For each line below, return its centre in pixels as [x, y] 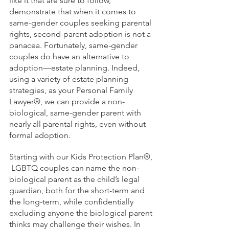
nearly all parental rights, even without [78, 124]
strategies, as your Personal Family [72, 90]
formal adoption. [40, 135]
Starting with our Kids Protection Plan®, [82, 157]
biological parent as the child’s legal [75, 179]
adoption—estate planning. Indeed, [75, 68]
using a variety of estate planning [70, 79]
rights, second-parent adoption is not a [81, 34]
